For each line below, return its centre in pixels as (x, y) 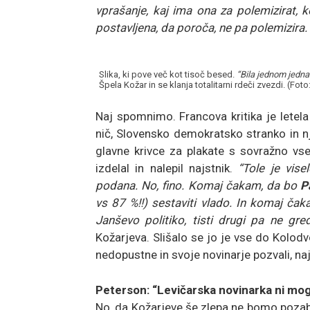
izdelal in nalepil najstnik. (167, 168)
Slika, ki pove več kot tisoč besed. (168, 74)
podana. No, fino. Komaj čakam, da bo (198, 185)
